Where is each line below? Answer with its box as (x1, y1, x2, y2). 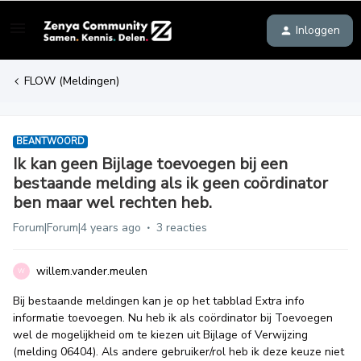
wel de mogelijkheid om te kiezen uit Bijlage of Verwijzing (13, 327, 308, 342)
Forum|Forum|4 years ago (13, 220, 141, 235)
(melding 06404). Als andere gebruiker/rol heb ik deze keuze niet (13, 344, 344, 359)
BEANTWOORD (16, 135, 85, 147)
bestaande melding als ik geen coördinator (13, 172, 328, 194)
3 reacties (156, 220, 207, 235)
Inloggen (296, 22, 340, 38)
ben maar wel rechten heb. (13, 192, 212, 214)
